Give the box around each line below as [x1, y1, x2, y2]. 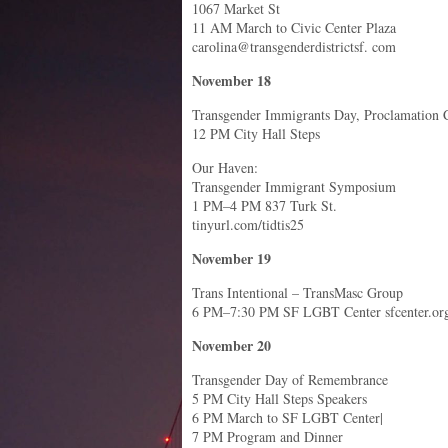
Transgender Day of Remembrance [192, 370, 388, 389]
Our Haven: [192, 158, 258, 177]
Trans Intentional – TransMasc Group [192, 283, 403, 302]
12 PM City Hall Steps [192, 124, 320, 143]
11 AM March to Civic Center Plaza [192, 18, 396, 37]
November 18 [192, 70, 271, 91]
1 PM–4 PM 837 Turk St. [192, 196, 337, 215]
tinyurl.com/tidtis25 [192, 215, 304, 234]
